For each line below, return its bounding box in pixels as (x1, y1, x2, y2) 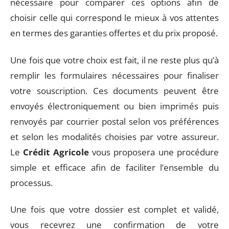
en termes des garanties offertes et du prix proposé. (10, 27, 218, 39)
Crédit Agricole (23, 146, 89, 158)
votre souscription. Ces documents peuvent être (10, 84, 219, 97)
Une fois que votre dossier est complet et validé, (10, 203, 219, 215)
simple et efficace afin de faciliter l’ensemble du (10, 161, 219, 173)
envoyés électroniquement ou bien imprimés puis (10, 100, 219, 112)
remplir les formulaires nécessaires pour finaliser (10, 69, 219, 81)
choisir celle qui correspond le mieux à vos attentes (10, 12, 219, 24)
